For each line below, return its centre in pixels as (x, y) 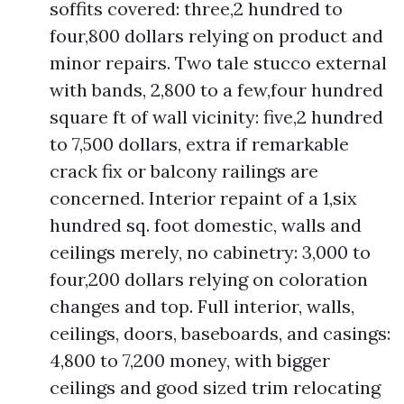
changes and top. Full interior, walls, (202, 306)
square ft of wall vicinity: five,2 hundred (216, 117)
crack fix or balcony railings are (184, 171)
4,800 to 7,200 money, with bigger (190, 360)
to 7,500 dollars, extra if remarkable (199, 144)
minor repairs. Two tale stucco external (218, 63)
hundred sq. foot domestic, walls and (206, 225)
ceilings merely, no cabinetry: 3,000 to (210, 252)
